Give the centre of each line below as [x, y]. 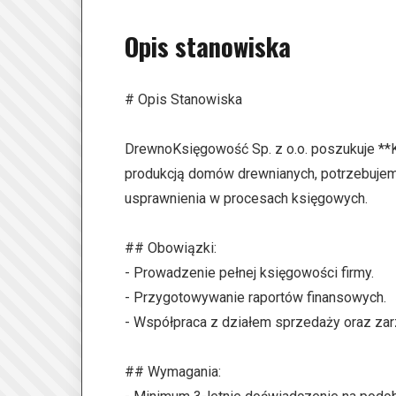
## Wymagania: [173, 372]
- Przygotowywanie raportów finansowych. [255, 297]
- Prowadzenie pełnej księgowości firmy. [249, 273]
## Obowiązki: [171, 248]
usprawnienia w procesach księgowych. [246, 198]
